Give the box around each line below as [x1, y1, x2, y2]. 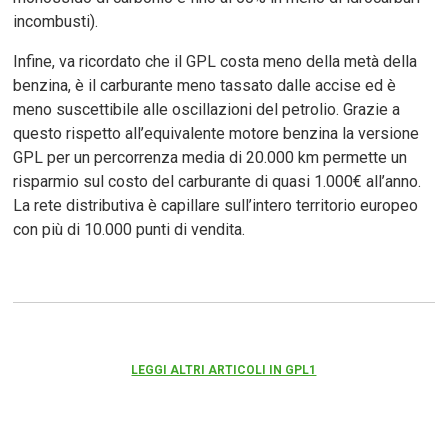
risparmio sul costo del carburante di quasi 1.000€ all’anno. [13, 171, 422, 191]
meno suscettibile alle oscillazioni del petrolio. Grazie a [13, 99, 401, 119]
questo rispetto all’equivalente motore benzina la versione [13, 123, 420, 143]
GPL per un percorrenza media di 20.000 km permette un [13, 147, 408, 167]
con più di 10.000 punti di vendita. [13, 219, 246, 239]
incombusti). [13, 11, 99, 31]
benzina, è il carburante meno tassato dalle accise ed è [13, 75, 397, 95]
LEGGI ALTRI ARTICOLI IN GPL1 [131, 362, 317, 377]
